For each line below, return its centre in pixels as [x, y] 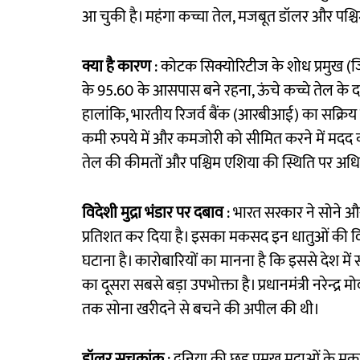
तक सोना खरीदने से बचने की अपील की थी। [201, 310]
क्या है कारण [117, 67]
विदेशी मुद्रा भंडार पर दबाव [153, 213]
